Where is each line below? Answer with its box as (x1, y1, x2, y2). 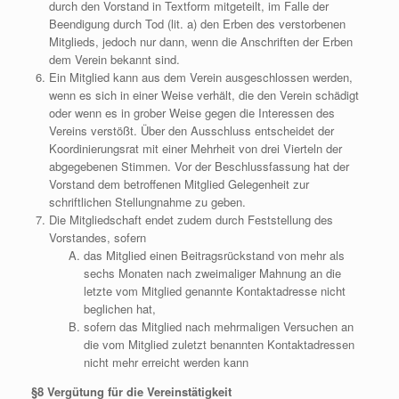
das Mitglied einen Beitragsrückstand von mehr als (83, 247, 345, 264)
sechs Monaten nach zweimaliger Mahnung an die (83, 265, 341, 281)
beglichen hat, (83, 300, 156, 317)
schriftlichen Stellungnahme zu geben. (48, 193, 246, 210)
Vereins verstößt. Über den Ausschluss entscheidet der (48, 122, 334, 139)
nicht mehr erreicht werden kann (83, 354, 248, 370)
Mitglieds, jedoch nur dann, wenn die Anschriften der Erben (48, 33, 353, 50)
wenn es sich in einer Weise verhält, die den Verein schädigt (48, 86, 359, 103)
